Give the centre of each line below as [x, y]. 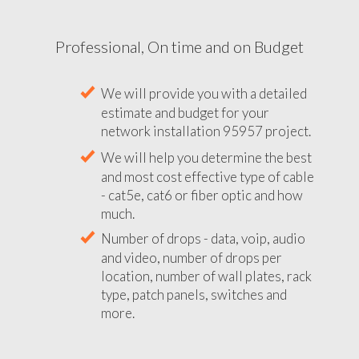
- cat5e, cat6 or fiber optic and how [202, 195]
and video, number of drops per [192, 257]
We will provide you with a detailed [204, 93]
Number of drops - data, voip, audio [203, 238]
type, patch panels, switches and [194, 294]
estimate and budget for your [185, 112]
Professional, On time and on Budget [179, 46]
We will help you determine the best [206, 157]
